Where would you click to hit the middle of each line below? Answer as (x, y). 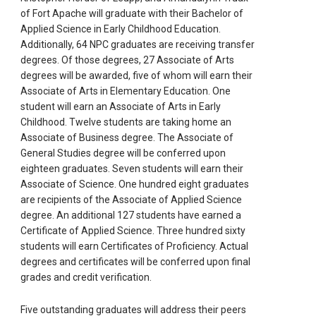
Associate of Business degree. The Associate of (127, 137)
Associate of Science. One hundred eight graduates (135, 184)
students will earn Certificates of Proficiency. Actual (135, 246)
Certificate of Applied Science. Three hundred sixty (133, 230)
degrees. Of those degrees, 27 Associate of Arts (128, 60)
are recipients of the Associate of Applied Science (132, 199)
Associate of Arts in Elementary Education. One (126, 91)
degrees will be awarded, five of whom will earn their (137, 75)
